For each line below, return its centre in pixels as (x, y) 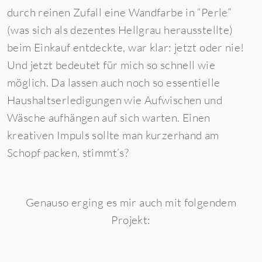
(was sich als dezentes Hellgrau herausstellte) (120, 30)
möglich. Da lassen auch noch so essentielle (114, 82)
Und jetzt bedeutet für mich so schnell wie (111, 65)
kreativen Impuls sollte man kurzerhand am (113, 135)
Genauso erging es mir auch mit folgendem (131, 202)
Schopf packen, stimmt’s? (68, 153)
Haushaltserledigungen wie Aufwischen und (115, 100)
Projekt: (131, 220)
